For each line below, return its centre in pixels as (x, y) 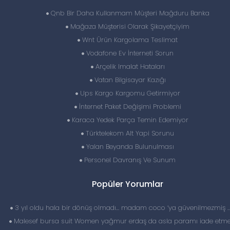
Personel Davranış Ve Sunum (129, 160)
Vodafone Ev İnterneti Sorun (129, 53)
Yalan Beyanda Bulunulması (129, 147)
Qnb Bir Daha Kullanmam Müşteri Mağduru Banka (129, 13)
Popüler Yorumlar (128, 184)
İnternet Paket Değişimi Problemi (129, 107)
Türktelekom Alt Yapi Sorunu (129, 133)
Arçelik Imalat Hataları (129, 66)
